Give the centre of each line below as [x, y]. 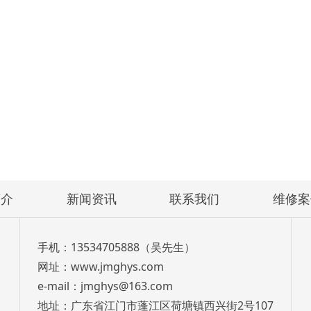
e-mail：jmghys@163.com [105, 286]
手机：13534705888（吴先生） [116, 247]
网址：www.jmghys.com [100, 266]
